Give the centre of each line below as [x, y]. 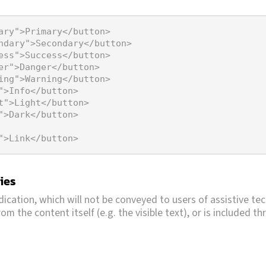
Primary [44, 31]
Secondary [60, 43]
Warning [44, 79]
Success [44, 55]
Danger [36, 67]
